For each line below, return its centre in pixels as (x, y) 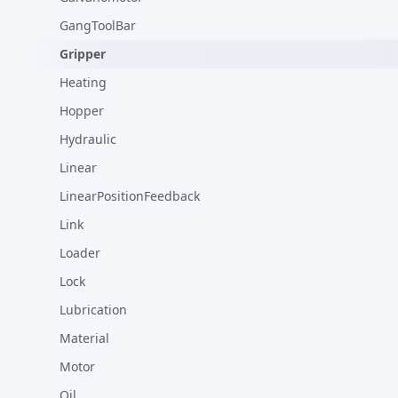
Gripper (83, 54)
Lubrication (93, 310)
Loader (80, 253)
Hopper (82, 111)
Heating (83, 82)
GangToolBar (98, 25)
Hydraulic (88, 139)
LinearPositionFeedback (130, 196)
